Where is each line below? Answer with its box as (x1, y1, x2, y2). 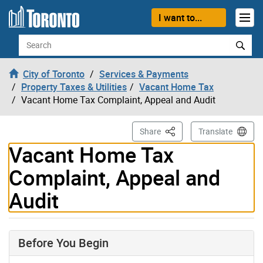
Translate (198, 125, 232, 137)
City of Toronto (23, 67, 85, 80)
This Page (163, 124, 201, 136)
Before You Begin (18, 234, 109, 251)
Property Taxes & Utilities (21, 80, 127, 93)
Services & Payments (99, 67, 188, 80)
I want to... (158, 11, 202, 24)
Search (18, 33, 47, 47)
